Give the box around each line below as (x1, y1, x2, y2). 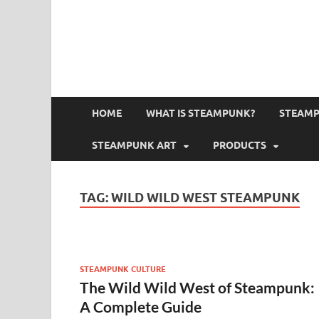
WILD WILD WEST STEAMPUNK (111, 190, 300, 205)
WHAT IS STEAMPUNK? (146, 107, 255, 119)
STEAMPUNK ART (92, 139, 177, 151)
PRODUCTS (213, 139, 266, 151)
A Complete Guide (80, 297, 202, 315)
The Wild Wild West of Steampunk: (80, 278, 315, 296)
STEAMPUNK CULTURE (80, 263, 166, 274)
